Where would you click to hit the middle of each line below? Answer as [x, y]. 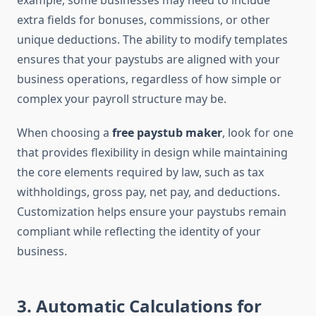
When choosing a [65, 133]
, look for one [258, 133]
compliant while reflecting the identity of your [139, 232]
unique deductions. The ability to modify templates [152, 40]
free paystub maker [167, 133]
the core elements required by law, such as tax [140, 172]
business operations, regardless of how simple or [149, 79]
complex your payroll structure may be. [122, 99]
